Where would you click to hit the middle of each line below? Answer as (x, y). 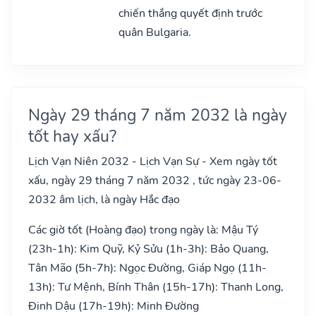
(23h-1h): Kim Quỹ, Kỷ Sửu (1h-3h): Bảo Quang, (148, 249)
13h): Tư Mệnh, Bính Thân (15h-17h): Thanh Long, (156, 287)
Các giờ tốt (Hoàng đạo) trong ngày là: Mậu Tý (143, 230)
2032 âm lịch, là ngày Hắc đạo (104, 199)
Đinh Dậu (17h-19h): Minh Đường (114, 306)
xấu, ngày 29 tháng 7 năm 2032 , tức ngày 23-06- (155, 180)
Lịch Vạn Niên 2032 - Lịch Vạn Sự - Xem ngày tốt (153, 161)
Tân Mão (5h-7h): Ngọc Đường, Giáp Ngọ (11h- (147, 268)
